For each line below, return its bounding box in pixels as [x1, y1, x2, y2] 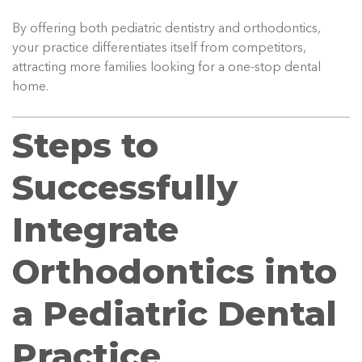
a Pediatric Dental [12, 293, 337, 335]
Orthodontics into [12, 250, 337, 293]
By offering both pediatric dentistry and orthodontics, [12, 23, 321, 36]
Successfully [12, 166, 238, 209]
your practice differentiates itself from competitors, [12, 42, 306, 56]
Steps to [12, 124, 158, 167]
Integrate [12, 208, 179, 251]
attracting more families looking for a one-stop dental [12, 61, 321, 75]
